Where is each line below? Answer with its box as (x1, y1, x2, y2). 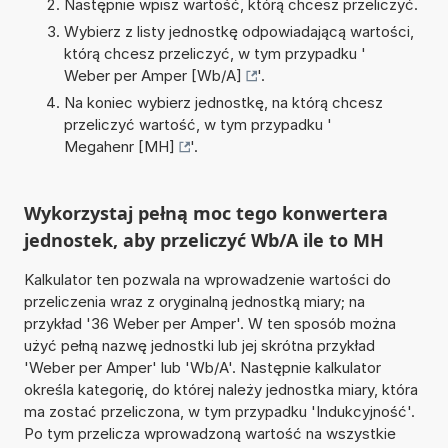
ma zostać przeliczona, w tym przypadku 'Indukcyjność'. (23, 401, 415, 421)
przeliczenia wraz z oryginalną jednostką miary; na (23, 291, 365, 311)
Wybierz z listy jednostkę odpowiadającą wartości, (63, 21, 414, 41)
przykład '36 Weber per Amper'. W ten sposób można (23, 313, 396, 333)
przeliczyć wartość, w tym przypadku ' (63, 114, 332, 134)
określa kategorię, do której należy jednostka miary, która (23, 379, 418, 399)
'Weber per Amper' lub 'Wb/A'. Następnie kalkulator (23, 357, 381, 377)
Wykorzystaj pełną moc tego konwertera (23, 200, 388, 225)
